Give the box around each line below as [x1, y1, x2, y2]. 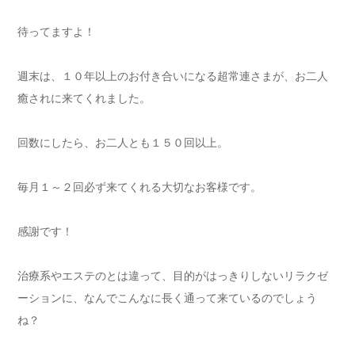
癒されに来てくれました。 [17, 92, 151, 105]
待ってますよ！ [17, 25, 95, 38]
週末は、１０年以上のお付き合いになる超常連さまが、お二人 [17, 70, 328, 82]
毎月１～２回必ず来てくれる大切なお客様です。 [17, 181, 261, 193]
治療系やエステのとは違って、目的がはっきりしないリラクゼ [17, 269, 328, 282]
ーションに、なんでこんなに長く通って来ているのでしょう [17, 292, 317, 304]
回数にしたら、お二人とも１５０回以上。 [17, 136, 228, 149]
